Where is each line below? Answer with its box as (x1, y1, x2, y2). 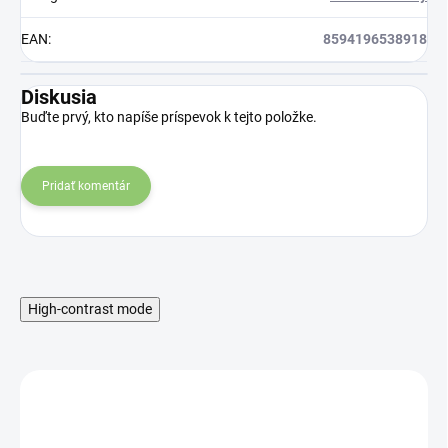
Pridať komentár (42, 178, 130, 193)
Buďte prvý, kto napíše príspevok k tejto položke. (21, 108, 317, 125)
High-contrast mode (28, 300, 152, 317)
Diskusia (21, 84, 97, 109)
